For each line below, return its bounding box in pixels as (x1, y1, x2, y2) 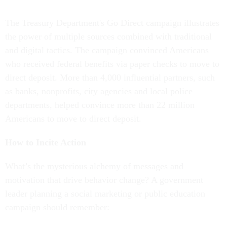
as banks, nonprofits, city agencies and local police (5, 86, 193, 96)
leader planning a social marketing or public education (5, 188, 205, 199)
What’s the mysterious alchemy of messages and (5, 161, 183, 171)
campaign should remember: (5, 202, 112, 212)
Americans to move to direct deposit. (5, 113, 141, 124)
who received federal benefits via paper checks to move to (5, 59, 219, 69)
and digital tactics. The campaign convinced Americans (5, 45, 209, 55)
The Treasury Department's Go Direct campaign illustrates (5, 18, 219, 28)
